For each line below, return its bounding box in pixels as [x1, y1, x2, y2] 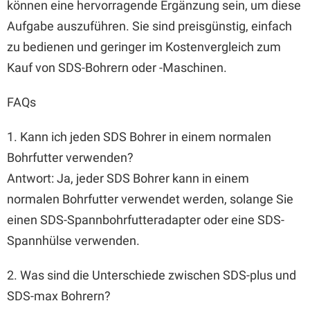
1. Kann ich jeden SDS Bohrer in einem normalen [7, 129, 271, 144]
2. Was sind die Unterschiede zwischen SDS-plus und [7, 268, 296, 282]
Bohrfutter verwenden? [7, 150, 134, 165]
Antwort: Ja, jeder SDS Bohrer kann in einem [7, 171, 249, 185]
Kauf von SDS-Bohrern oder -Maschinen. [7, 60, 227, 75]
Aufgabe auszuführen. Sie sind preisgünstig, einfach [7, 19, 292, 33]
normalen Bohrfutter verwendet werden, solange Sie [7, 192, 293, 206]
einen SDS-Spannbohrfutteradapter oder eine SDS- [7, 212, 284, 227]
